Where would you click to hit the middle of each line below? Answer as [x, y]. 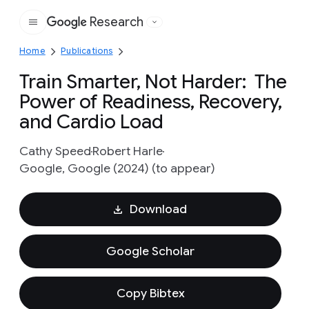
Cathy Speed [55, 151]
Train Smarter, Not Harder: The [153, 82]
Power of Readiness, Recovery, [151, 102]
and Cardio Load [91, 122]
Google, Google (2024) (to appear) [117, 168]
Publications [87, 51]
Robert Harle [128, 151]
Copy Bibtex [150, 293]
